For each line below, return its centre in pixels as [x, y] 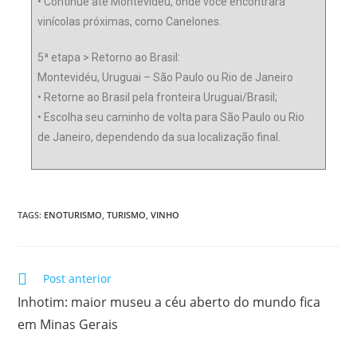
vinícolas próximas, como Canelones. [130, 22]
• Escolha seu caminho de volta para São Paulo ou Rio [171, 118]
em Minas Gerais [68, 325]
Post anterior [78, 279]
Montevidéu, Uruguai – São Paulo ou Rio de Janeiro [166, 78]
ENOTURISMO [73, 215]
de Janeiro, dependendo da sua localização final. [159, 137]
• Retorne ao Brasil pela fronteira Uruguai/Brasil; [158, 98]
